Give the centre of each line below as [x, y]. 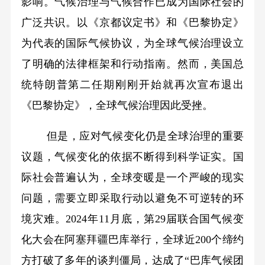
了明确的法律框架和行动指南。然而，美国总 [132, 64]
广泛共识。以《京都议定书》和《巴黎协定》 [132, 22]
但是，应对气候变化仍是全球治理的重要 [145, 136]
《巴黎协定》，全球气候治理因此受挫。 [117, 105]
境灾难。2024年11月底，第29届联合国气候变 [132, 219]
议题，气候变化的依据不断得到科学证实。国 [132, 157]
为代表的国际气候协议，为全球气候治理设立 [132, 43]
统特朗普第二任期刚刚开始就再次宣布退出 [132, 84]
